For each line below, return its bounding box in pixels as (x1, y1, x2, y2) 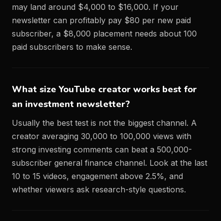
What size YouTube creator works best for (12, 83, 197, 95)
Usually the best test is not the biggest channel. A (12, 118, 197, 128)
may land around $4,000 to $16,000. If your (12, 2, 179, 12)
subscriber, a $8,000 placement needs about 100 (12, 29, 197, 38)
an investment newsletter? (12, 98, 130, 110)
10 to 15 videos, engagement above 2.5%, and (12, 171, 183, 181)
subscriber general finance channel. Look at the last (12, 158, 207, 168)
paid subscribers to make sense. (12, 42, 132, 52)
